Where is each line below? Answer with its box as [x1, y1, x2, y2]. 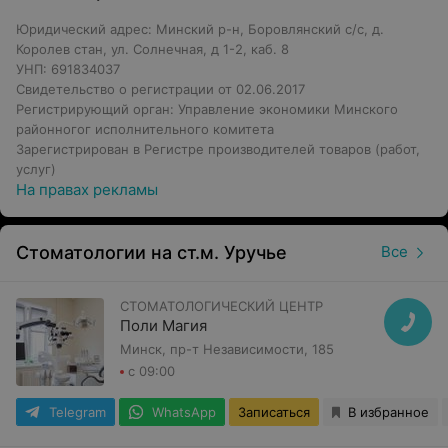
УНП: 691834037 [16, 61, 120, 77]
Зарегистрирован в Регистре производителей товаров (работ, [16, 141, 420, 157]
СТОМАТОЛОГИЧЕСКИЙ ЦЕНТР [120, 298, 323, 314]
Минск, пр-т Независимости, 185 [120, 341, 334, 357]
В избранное [348, 404, 429, 420]
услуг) [16, 161, 56, 177]
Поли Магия [120, 316, 207, 335]
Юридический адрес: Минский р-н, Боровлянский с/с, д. [16, 21, 384, 37]
